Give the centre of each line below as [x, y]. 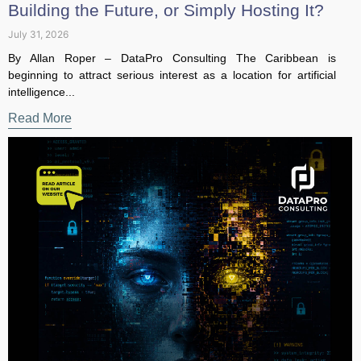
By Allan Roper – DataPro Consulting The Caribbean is [166, 46]
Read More [40, 106]
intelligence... [41, 80]
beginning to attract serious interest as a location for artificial [166, 63]
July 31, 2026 [38, 22]
